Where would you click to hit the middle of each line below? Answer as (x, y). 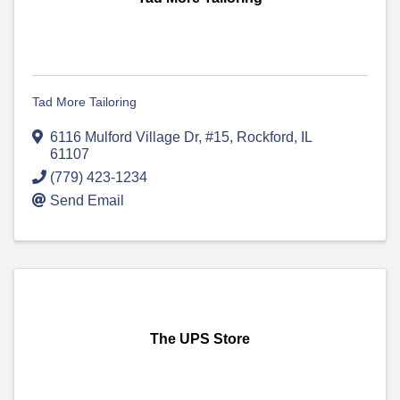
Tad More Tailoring (84, 102)
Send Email (87, 201)
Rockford (265, 137)
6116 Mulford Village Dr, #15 (140, 137)
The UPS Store (200, 339)
